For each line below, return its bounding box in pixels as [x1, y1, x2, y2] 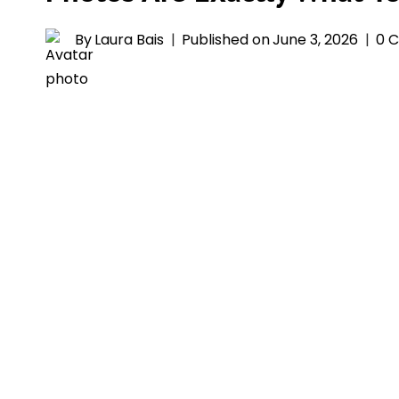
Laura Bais [94, 29, 165, 50]
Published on [182, 29, 271, 50]
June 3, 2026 [273, 29, 359, 50]
